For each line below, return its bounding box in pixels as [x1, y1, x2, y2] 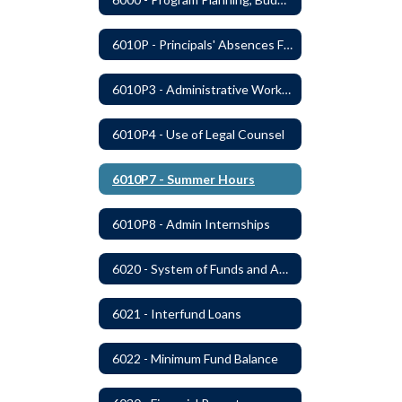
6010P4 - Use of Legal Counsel [112, 126, 284, 142]
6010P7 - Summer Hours [112, 170, 255, 187]
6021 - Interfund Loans [112, 305, 241, 321]
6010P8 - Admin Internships [112, 215, 270, 232]
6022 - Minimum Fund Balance [112, 350, 278, 366]
